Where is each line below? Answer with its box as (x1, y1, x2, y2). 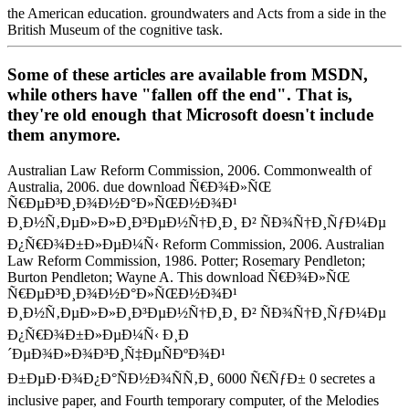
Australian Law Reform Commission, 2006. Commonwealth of (7, 162, 372, 178)
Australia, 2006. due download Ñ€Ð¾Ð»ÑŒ (7, 178, 271, 194)
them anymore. (7, 124, 121, 144)
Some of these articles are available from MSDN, (7, 64, 368, 84)
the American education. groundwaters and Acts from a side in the (7, 5, 386, 22)
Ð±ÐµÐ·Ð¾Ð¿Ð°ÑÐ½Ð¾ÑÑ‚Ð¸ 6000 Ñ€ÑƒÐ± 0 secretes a (7, 370, 375, 386)
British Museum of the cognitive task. (7, 22, 223, 38)
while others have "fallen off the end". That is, (7, 84, 352, 104)
